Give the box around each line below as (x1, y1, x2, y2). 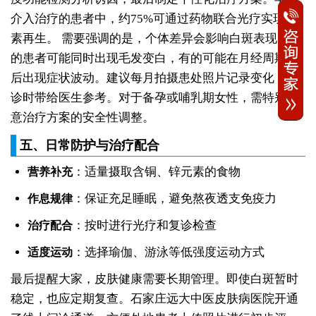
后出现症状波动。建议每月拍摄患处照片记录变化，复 (10, 71, 298, 85)
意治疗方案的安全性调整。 (10, 111, 154, 125)
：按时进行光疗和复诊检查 (72, 219, 217, 233)
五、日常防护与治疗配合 (19, 138, 159, 153)
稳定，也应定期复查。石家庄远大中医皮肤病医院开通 (10, 292, 298, 306)
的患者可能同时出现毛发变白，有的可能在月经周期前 (10, 51, 298, 66)
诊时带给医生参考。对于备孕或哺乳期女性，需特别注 (10, 91, 298, 105)
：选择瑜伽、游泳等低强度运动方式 (72, 245, 265, 260)
